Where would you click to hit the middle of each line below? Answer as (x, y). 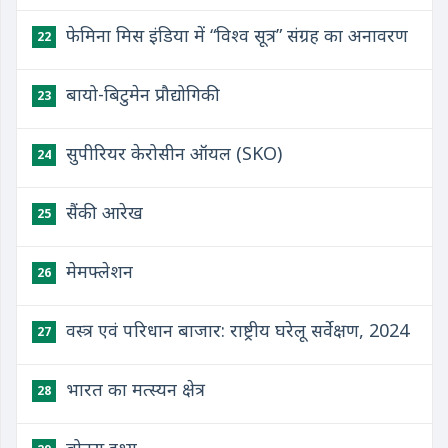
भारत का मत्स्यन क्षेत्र (133, 389)
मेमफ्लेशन (97, 271)
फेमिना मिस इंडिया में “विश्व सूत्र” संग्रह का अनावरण (234, 35)
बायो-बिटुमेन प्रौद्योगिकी (140, 94)
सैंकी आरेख (102, 212)
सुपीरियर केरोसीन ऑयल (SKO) (171, 153)
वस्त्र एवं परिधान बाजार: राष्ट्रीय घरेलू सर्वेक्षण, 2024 (235, 330)
